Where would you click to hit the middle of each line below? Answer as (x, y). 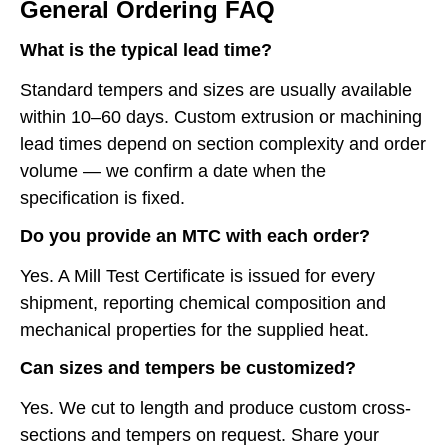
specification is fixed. (102, 197)
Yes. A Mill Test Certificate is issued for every (197, 276)
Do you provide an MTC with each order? (195, 236)
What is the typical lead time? (146, 49)
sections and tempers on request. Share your (199, 435)
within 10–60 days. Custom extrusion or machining (221, 116)
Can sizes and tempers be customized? (188, 368)
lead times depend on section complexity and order (223, 143)
